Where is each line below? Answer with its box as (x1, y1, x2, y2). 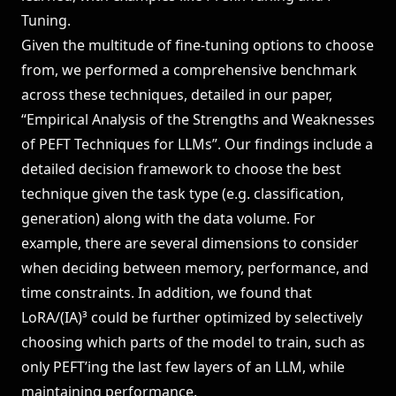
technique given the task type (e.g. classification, (21, 184, 344, 203)
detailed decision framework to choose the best (21, 159, 341, 179)
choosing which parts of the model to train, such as (21, 332, 365, 352)
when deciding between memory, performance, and (21, 258, 369, 278)
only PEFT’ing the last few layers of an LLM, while (21, 357, 345, 377)
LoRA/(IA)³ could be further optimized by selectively (21, 308, 362, 327)
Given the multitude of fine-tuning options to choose (21, 35, 374, 55)
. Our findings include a (217, 134, 373, 154)
